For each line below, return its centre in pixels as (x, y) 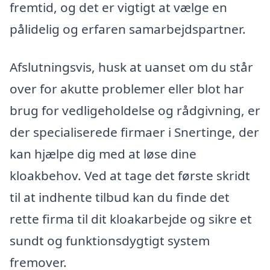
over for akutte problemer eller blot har (127, 89)
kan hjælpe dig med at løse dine (103, 154)
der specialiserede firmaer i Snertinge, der (134, 132)
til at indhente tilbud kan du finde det (120, 197)
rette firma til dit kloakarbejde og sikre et (131, 219)
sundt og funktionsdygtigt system (110, 241)
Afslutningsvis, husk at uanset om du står (131, 67)
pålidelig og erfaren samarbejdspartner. (128, 29)
